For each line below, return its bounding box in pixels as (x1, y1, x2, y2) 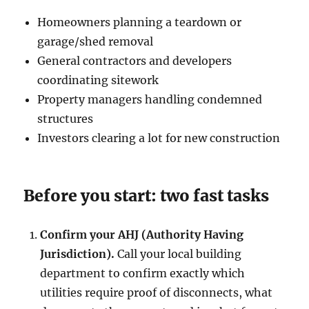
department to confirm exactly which (40, 266, 246, 280)
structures (37, 111, 94, 126)
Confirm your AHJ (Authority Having (40, 227, 244, 241)
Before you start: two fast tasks (23, 185, 270, 206)
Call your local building (114, 246, 242, 261)
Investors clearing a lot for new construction (37, 130, 281, 145)
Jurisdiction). (40, 246, 115, 261)
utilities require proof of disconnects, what (40, 285, 273, 299)
